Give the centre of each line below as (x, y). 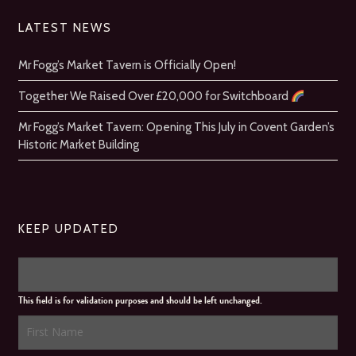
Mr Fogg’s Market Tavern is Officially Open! (127, 65)
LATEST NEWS (65, 28)
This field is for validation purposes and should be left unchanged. (140, 300)
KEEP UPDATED (68, 229)
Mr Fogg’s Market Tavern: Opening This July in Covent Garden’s (176, 127)
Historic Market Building (78, 145)
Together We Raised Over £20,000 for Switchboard (154, 96)
